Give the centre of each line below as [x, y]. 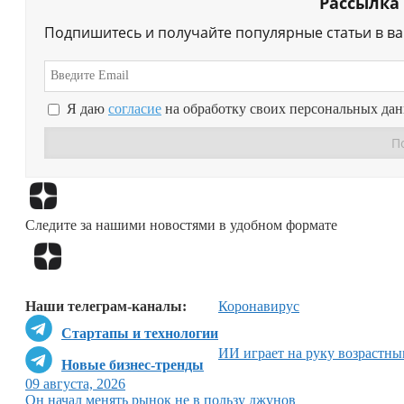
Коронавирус [259, 307]
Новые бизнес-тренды [133, 365]
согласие [135, 109]
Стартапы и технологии [140, 334]
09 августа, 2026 [75, 384]
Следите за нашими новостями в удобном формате [181, 225]
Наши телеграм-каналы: [106, 307]
